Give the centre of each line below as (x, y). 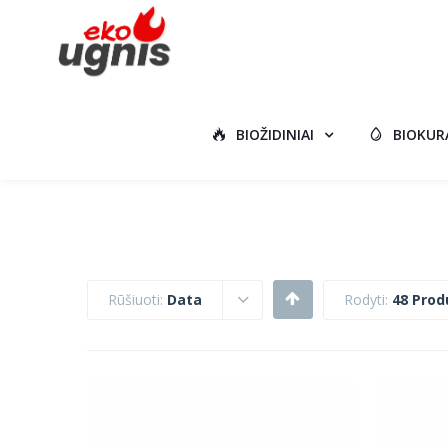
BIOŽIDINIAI (275, 134)
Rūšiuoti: (137, 299)
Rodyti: (368, 299)
